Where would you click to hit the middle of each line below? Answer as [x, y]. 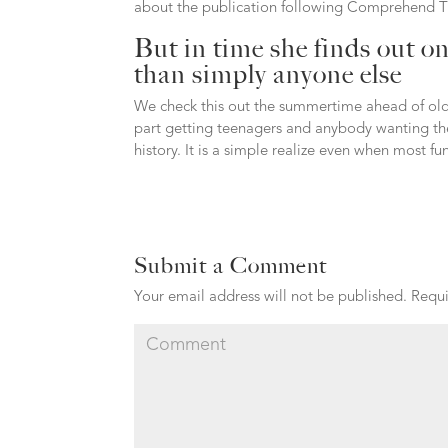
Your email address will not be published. [271, 297]
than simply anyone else [268, 74]
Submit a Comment [231, 265]
